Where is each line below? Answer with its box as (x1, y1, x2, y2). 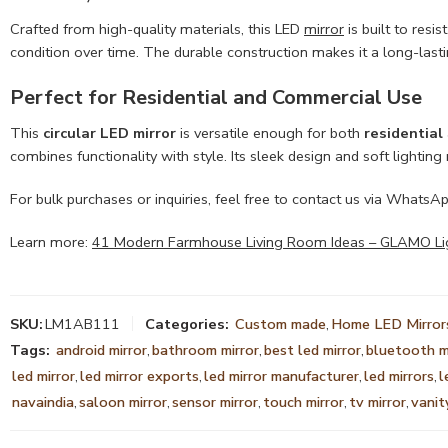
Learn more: (10, 231, 92, 252)
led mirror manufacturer (204, 365, 359, 386)
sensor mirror (172, 391, 258, 412)
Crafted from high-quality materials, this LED (10, 18, 304, 39)
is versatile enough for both (176, 122, 364, 143)
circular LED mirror (43, 122, 176, 143)
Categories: (145, 313, 229, 334)
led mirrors (364, 365, 434, 386)
